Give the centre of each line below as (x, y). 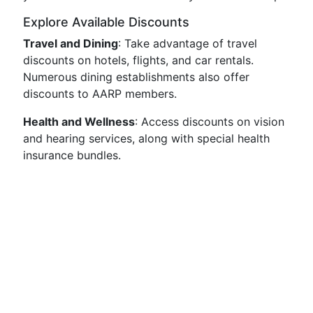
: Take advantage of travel (188, 43)
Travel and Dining (71, 43)
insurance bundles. (72, 155)
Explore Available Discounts (106, 22)
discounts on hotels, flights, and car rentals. (138, 60)
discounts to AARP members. (100, 94)
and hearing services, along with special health (146, 138)
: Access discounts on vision (210, 122)
